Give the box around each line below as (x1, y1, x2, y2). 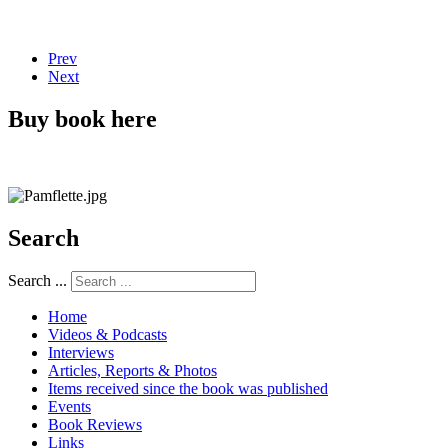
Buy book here (8, 105, 157, 132)
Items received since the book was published (48, 380, 328, 398)
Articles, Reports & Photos (48, 362, 217, 380)
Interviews (48, 344, 114, 362)
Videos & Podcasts (48, 326, 167, 344)
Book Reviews (48, 416, 142, 434)
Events (48, 398, 91, 416)
